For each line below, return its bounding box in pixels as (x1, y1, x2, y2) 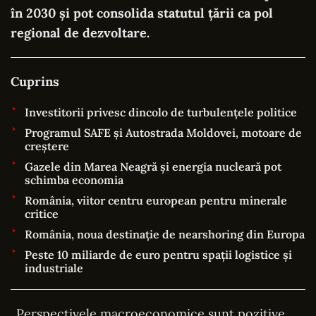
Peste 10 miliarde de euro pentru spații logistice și (25, 247, 292, 262)
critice (25, 206, 59, 221)
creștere (25, 138, 69, 153)
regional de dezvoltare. (11, 24, 150, 41)
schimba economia (25, 172, 123, 187)
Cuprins (11, 73, 59, 90)
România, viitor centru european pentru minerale (25, 193, 287, 207)
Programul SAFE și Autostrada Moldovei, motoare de (25, 125, 302, 140)
